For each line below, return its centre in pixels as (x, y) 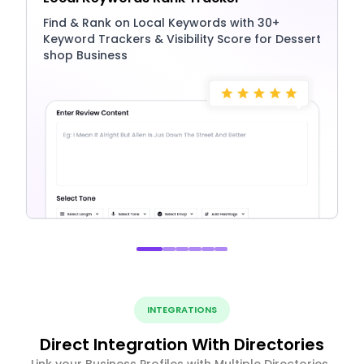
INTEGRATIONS (182, 309)
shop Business (85, 55)
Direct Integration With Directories (182, 344)
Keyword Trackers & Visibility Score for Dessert (182, 39)
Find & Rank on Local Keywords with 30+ (161, 22)
